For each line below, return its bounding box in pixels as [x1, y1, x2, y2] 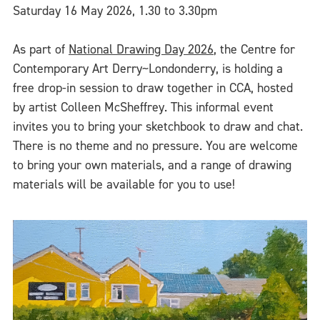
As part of [13, 41, 69, 58]
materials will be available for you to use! [13, 176, 235, 193]
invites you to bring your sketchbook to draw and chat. [13, 118, 303, 135]
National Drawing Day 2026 [69, 41, 214, 58]
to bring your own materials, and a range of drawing [13, 156, 291, 174]
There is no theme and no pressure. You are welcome [13, 137, 298, 154]
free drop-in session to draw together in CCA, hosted [13, 79, 293, 96]
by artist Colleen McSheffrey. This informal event [13, 99, 274, 116]
